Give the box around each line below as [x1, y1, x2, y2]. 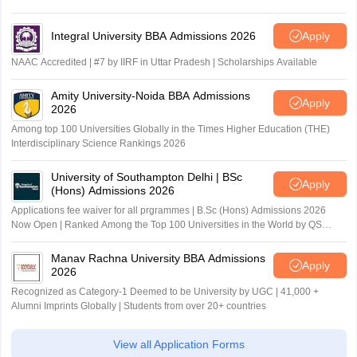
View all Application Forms [112, 338, 245, 351]
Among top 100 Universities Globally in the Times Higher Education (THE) [10, 124, 330, 135]
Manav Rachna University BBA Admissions [50, 252, 265, 265]
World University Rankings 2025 [10, 233, 151, 245]
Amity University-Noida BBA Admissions [50, 89, 250, 102]
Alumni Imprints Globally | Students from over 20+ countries [10, 300, 266, 312]
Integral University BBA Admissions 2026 [50, 29, 256, 42]
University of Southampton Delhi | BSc [50, 171, 242, 183]
